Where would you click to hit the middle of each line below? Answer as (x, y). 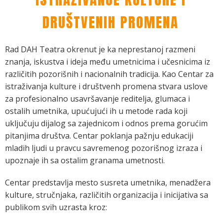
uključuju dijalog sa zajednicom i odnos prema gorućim (106, 124)
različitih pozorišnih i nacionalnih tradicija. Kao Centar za (109, 74)
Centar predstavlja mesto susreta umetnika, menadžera (108, 183)
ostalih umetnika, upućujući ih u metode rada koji (96, 111)
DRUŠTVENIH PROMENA (110, 22)
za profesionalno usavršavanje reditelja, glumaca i (97, 99)
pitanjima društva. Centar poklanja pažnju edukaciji (99, 136)
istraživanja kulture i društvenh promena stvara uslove (106, 87)
